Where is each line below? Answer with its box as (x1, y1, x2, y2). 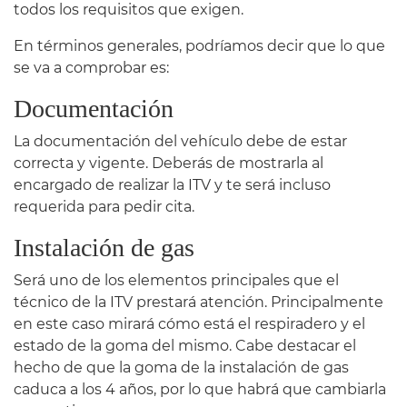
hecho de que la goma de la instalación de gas (14, 358, 349, 376)
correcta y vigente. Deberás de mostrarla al (14, 154, 323, 172)
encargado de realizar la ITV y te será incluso (14, 175, 331, 194)
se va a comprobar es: (14, 58, 169, 76)
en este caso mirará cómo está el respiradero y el (14, 314, 365, 333)
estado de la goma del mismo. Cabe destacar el (14, 336, 356, 354)
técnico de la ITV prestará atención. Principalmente (14, 293, 383, 311)
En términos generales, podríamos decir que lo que (14, 36, 385, 55)
